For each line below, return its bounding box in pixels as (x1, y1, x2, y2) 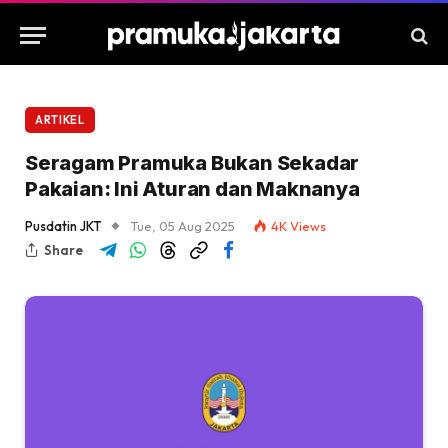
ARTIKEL (35, 113, 85, 127)
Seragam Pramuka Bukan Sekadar (25, 151, 360, 175)
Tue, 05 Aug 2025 (130, 218, 235, 234)
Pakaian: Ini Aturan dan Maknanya (25, 177, 360, 201)
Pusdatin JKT (25, 218, 102, 234)
